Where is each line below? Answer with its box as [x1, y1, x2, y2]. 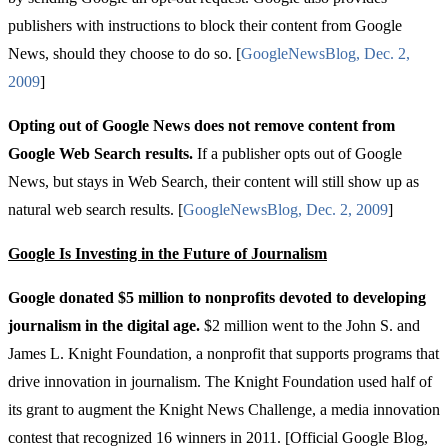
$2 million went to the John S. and [200, 317, 420, 335]
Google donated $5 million [8, 289, 188, 307]
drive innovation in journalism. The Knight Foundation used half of [8, 373, 432, 391]
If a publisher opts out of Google [197, 145, 402, 163]
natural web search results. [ [8, 201, 183, 219]
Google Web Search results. [8, 145, 197, 163]
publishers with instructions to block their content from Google [8, 17, 402, 35]
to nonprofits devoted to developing [188, 289, 426, 307]
